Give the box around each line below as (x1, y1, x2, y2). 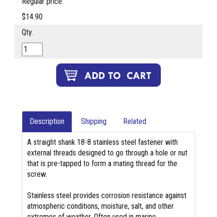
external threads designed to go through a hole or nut (27, 148, 187, 157)
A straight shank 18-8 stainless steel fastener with (27, 137, 178, 147)
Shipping (81, 116, 107, 126)
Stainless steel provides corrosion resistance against (27, 190, 186, 200)
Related (123, 116, 146, 126)
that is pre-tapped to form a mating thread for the (27, 158, 177, 168)
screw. (27, 169, 47, 179)
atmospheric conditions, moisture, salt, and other (27, 201, 174, 211)
